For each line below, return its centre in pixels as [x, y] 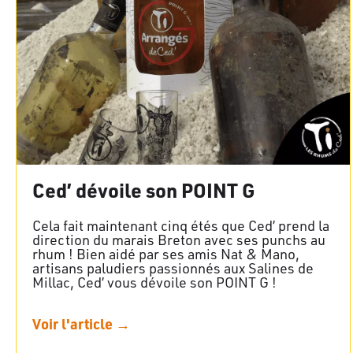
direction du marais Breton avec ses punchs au [179, 239]
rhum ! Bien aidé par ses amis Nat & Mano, [166, 253]
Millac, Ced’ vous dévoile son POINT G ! [154, 282]
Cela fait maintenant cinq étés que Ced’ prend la [181, 225]
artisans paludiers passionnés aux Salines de [173, 268]
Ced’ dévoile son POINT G [143, 190]
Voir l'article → [81, 323]
